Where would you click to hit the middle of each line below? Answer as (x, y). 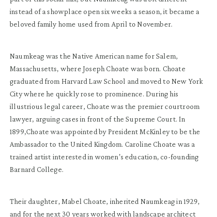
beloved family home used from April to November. (91, 24)
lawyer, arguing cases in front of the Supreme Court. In (98, 119)
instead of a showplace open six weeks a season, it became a (105, 11)
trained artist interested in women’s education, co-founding (104, 156)
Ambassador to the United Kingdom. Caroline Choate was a (102, 144)
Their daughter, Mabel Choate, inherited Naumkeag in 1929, (105, 201)
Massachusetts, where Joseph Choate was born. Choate (98, 68)
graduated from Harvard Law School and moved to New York (107, 81)
